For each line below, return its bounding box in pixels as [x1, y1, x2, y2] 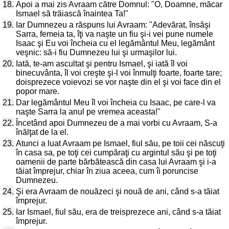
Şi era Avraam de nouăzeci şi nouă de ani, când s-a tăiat [16, 187, 219, 196]
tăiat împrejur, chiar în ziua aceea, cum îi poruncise [16, 167, 198, 175]
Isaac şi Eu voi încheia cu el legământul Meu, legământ [16, 39, 215, 48]
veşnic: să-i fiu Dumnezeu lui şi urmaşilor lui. [16, 48, 177, 57]
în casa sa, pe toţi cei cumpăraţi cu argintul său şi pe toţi [16, 148, 217, 157]
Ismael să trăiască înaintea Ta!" [16, 9, 128, 18]
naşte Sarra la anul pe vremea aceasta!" [16, 107, 161, 116]
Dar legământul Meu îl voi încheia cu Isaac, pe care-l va [16, 98, 216, 107]
